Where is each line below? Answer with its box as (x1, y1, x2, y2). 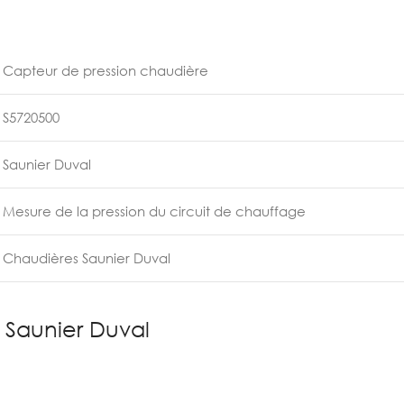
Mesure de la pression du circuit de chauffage (3, 203, 306, 219)
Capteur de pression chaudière (3, 62, 208, 78)
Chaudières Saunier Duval (3, 250, 170, 266)
